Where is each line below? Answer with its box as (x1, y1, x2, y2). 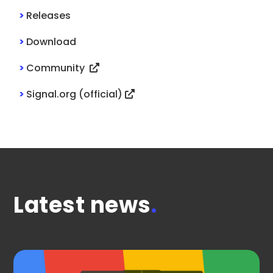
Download (26, 34, 77, 49)
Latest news (13, 189, 151, 221)
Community (26, 60, 90, 75)
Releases (26, 8, 71, 23)
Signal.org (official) (26, 87, 126, 101)
